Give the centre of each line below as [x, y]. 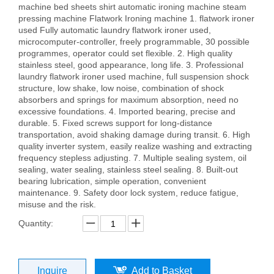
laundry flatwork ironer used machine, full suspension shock [134, 76]
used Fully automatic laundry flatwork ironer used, [115, 30]
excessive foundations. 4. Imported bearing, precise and [127, 111]
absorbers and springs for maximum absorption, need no [128, 100]
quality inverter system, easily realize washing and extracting [135, 146]
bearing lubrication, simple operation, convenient [112, 181]
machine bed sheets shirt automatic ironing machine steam [132, 7]
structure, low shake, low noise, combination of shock [121, 88]
